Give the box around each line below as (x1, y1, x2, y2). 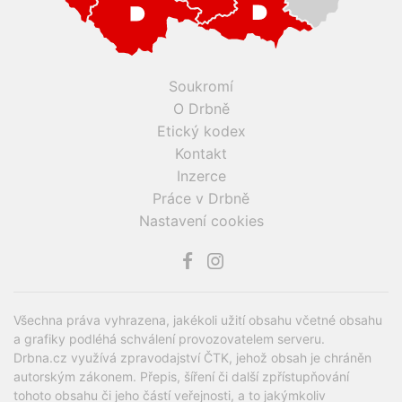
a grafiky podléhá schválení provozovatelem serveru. (13, 331, 325, 347)
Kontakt (175, 144, 227, 163)
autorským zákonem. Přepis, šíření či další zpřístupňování (13, 369, 349, 385)
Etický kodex (156, 122, 246, 141)
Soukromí (169, 77, 233, 96)
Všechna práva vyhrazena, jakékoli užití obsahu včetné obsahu (13, 312, 382, 328)
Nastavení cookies (138, 212, 264, 231)
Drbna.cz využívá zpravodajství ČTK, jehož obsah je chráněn (13, 350, 371, 366)
